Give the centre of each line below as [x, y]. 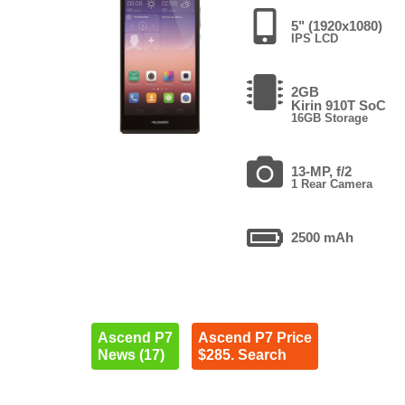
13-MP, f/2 [322, 171]
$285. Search [242, 354]
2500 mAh [323, 237]
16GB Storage [330, 118]
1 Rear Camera [332, 184]
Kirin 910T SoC [339, 105]
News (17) [131, 354]
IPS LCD [315, 38]
